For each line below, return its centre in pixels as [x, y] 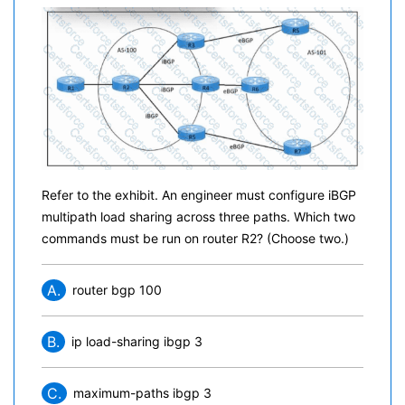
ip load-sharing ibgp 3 [137, 341]
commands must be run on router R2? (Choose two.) [195, 238]
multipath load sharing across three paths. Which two [198, 216]
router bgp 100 [117, 289]
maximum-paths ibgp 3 [142, 392]
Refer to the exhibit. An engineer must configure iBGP [199, 194]
